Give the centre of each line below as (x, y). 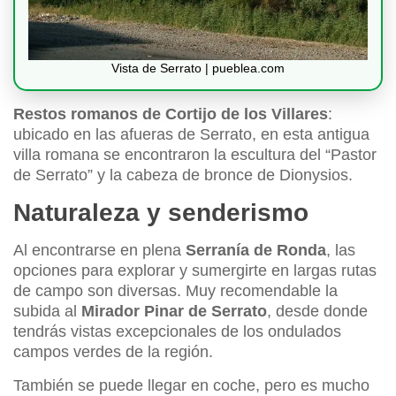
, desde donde (317, 312)
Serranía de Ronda (256, 251)
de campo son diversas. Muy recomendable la (175, 291)
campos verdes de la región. (113, 352)
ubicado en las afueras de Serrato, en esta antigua (191, 135)
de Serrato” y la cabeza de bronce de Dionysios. (183, 175)
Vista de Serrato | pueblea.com (198, 69)
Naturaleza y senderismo (161, 213)
